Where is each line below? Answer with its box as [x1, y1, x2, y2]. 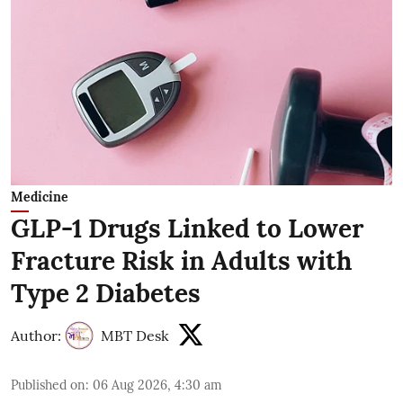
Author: [11, 326, 61, 345]
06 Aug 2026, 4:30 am [93, 376, 222, 393]
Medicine [11, 188, 68, 205]
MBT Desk [101, 326, 169, 345]
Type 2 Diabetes [11, 276, 201, 309]
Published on [11, 376, 85, 393]
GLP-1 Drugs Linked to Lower [11, 211, 363, 245]
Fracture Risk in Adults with [11, 244, 352, 277]
